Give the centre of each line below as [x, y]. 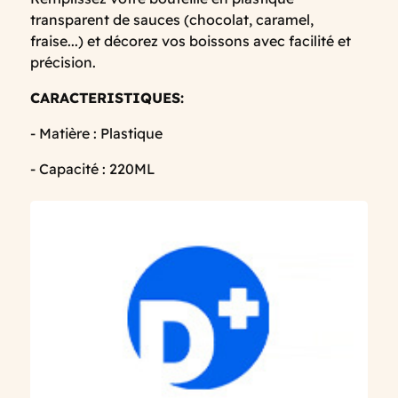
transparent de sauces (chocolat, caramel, [172, 20]
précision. [63, 63]
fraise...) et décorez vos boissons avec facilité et [191, 41]
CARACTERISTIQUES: [107, 98]
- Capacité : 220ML [93, 169]
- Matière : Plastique [96, 134]
